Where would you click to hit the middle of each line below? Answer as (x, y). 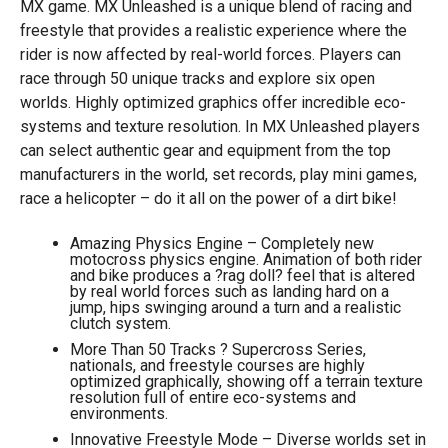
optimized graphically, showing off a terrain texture (246, 381)
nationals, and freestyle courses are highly (217, 365)
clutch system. (120, 323)
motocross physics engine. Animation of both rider (245, 259)
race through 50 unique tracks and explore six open (197, 78)
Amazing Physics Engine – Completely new (221, 243)
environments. (118, 413)
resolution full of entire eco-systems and (212, 397)
